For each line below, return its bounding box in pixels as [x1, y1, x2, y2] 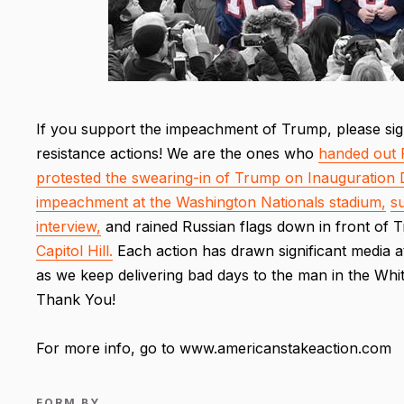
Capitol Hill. [36, 241, 113, 260]
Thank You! [36, 289, 115, 308]
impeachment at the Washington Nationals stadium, [36, 192, 386, 211]
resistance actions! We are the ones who [36, 143, 318, 162]
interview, [36, 216, 101, 235]
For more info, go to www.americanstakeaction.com [36, 338, 391, 357]
